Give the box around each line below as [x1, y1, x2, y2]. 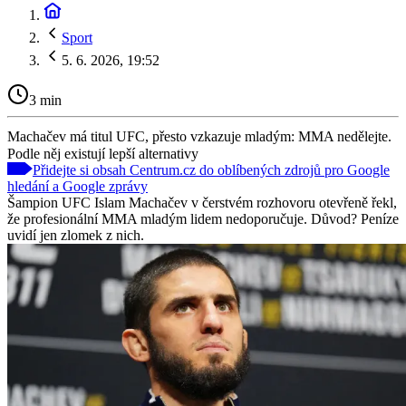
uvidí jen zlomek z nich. [7, 227, 144, 243]
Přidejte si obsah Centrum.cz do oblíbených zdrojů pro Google [33, 161, 390, 178]
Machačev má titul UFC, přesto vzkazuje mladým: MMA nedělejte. [7, 128, 391, 144]
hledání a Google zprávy [7, 178, 148, 194]
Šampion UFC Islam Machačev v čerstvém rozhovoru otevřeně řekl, [7, 194, 397, 210]
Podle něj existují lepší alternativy [7, 145, 198, 161]
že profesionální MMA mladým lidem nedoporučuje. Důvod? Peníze [7, 210, 399, 227]
